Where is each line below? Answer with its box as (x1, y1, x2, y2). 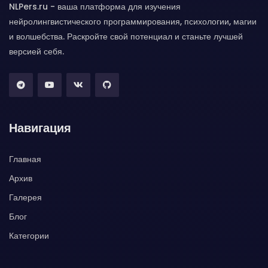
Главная (9, 153, 41, 165)
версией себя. (9, 45, 64, 57)
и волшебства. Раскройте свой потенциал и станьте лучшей (9, 31, 243, 42)
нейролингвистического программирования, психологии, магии (9, 16, 257, 28)
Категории (9, 230, 49, 242)
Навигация (9, 120, 71, 136)
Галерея (9, 191, 42, 203)
